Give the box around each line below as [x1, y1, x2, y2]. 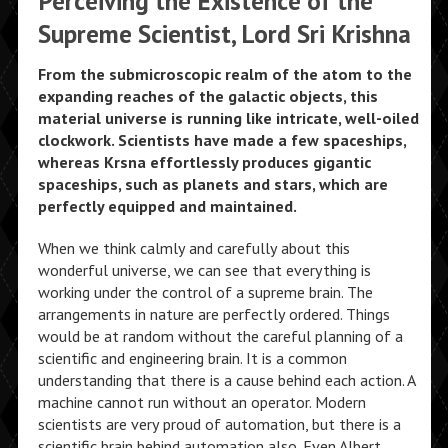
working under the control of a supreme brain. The [37, 282, 373, 302]
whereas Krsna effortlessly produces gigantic [37, 152, 371, 172]
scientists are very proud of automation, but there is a [37, 414, 401, 434]
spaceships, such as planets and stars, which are [37, 174, 388, 194]
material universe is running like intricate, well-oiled [37, 108, 419, 128]
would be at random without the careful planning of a [37, 326, 403, 346]
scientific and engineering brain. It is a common [37, 348, 347, 368]
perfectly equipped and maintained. [37, 196, 297, 216]
